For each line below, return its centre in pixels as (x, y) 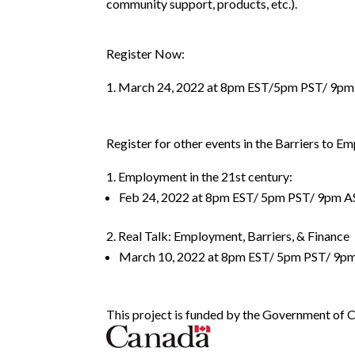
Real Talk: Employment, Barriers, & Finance (234, 236)
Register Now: (146, 54)
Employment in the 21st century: (206, 177)
